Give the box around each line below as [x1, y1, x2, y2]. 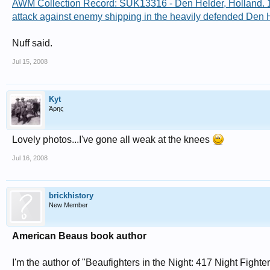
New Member [49, 201, 88, 209]
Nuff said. [12, 38, 52, 48]
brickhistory [49, 191, 93, 200]
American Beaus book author [12, 231, 146, 241]
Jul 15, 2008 [12, 58, 48, 65]
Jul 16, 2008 [12, 154, 48, 162]
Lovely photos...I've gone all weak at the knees [12, 134, 212, 145]
